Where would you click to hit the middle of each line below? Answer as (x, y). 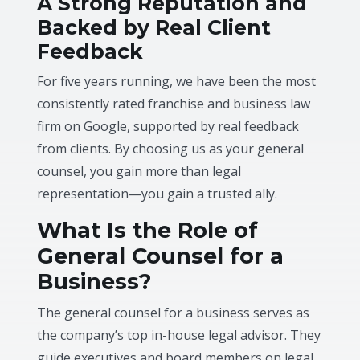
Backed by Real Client (154, 27)
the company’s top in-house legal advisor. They (179, 335)
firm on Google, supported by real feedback (168, 126)
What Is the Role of (148, 230)
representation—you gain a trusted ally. (157, 193)
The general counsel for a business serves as (174, 312)
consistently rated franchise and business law (174, 103)
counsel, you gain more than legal (139, 171)
